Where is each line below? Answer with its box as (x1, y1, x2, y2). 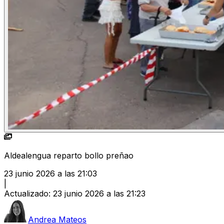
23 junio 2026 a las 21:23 (53, 188, 145, 199)
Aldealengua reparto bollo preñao (4, 150, 133, 161)
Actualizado (4, 188, 48, 199)
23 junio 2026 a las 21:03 (4, 168, 97, 179)
